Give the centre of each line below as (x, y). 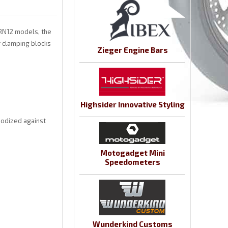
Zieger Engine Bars (132, 50)
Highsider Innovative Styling (132, 105)
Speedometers (132, 162)
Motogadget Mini (132, 153)
